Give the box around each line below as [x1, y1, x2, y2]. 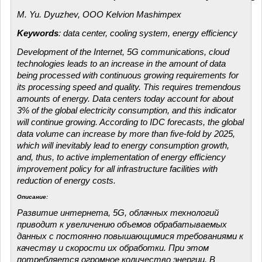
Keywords [17, 28, 58, 38]
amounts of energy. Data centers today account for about [17, 94, 233, 104]
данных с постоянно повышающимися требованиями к [17, 231, 243, 241]
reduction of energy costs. [17, 175, 116, 185]
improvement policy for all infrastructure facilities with [17, 164, 218, 174]
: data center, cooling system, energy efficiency [58, 28, 237, 38]
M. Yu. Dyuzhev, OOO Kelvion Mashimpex [17, 9, 181, 19]
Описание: [17, 193, 48, 200]
